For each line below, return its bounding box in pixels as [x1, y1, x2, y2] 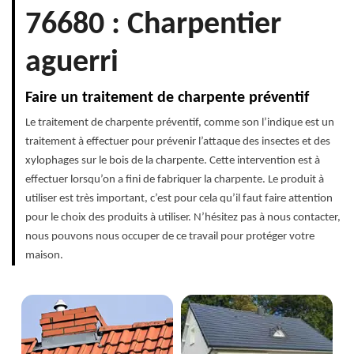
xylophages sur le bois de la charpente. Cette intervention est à [25, 154, 320, 167]
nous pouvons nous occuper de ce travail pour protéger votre [25, 230, 314, 243]
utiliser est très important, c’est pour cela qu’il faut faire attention [25, 192, 333, 205]
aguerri [25, 47, 119, 79]
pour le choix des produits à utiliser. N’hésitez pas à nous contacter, [25, 211, 341, 224]
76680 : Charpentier [25, 9, 281, 41]
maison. [25, 249, 63, 262]
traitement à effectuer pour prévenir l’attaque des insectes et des [25, 135, 330, 148]
